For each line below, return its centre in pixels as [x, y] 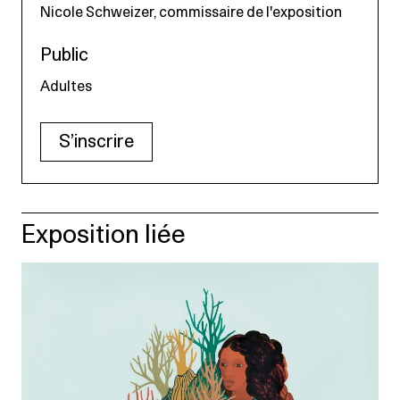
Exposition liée [104, 235]
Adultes [66, 86]
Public [64, 55]
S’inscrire [96, 142]
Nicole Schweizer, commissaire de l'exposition [191, 12]
